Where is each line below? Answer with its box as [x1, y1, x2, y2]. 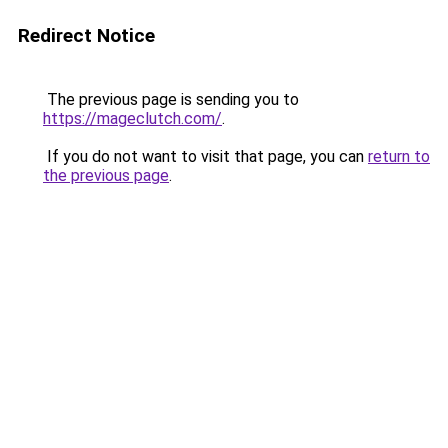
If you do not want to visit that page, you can [43, 147, 368, 166]
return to [368, 147, 430, 166]
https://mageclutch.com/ [43, 109, 222, 128]
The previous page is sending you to [43, 90, 299, 109]
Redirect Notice [18, 24, 155, 47]
